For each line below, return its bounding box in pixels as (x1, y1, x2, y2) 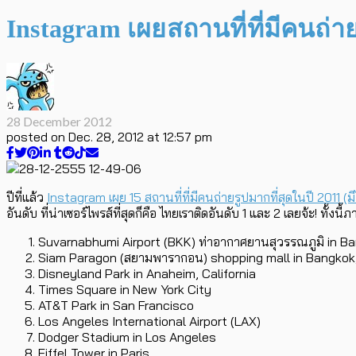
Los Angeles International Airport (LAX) (38, 312, 261, 329)
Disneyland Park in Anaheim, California (38, 265, 256, 281)
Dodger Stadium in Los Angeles (38, 328, 216, 345)
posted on (6, 128, 65, 145)
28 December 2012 (6, 113, 112, 129)
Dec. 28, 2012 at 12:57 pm (68, 128, 212, 145)
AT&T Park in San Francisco (38, 296, 194, 313)
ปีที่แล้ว (6, 188, 47, 205)
